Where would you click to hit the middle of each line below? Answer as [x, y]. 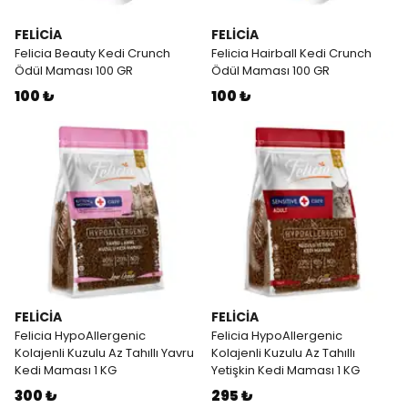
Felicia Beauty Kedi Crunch [92, 53]
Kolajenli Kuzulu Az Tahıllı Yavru [104, 353]
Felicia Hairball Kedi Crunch [291, 53]
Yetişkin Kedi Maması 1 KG [286, 370]
